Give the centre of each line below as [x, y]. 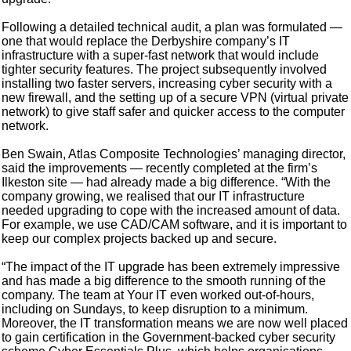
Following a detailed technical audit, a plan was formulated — [172, 27]
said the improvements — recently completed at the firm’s [160, 168]
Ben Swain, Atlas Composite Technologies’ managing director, [174, 154]
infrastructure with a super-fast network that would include [161, 56]
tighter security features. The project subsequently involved [165, 70]
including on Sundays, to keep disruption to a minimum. [155, 309]
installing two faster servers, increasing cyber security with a [167, 84]
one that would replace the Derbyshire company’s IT [146, 42]
